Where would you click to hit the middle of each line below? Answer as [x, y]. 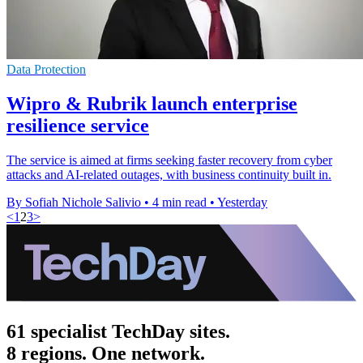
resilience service [78, 125]
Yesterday [242, 202]
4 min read [179, 202]
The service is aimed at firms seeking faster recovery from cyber [169, 160]
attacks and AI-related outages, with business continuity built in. [169, 174]
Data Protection [46, 69]
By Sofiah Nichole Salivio [74, 202]
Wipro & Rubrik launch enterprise [152, 103]
